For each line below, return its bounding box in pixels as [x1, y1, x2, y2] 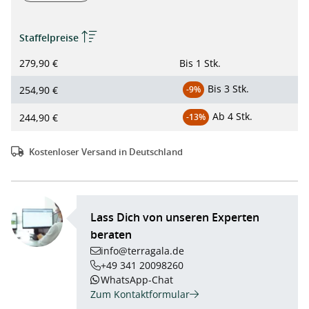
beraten [90, 227, 132, 242]
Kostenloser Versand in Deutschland [29, 146, 183, 158]
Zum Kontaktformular [90, 288, 190, 301]
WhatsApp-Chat [101, 273, 173, 286]
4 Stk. [228, 110, 252, 123]
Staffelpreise [19, 31, 81, 44]
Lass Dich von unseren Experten [90, 210, 259, 225]
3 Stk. [224, 82, 249, 95]
